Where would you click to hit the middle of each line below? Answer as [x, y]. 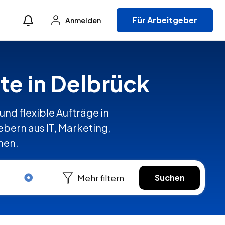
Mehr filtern [101, 178]
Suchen [170, 177]
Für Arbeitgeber [165, 20]
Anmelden [83, 20]
